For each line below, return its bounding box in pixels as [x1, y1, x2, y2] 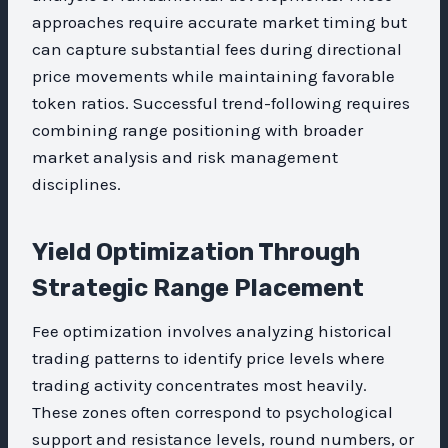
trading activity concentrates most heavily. [32, 374, 367, 395]
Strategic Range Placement [32, 273, 364, 302]
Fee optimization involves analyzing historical [32, 320, 392, 341]
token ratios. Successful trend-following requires [32, 92, 410, 113]
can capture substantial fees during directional [32, 38, 402, 59]
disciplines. [32, 173, 121, 194]
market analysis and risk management [32, 146, 338, 167]
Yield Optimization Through [32, 237, 360, 266]
